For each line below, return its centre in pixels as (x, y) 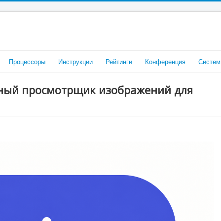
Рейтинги (119, 61)
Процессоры (27, 61)
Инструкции (75, 61)
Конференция (165, 61)
